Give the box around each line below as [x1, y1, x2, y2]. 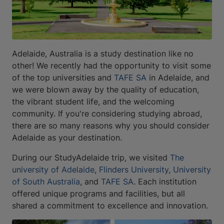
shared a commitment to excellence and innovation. [12, 200, 208, 211]
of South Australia [12, 176, 80, 187]
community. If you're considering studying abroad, [12, 108, 202, 119]
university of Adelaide [12, 164, 94, 175]
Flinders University [99, 164, 168, 175]
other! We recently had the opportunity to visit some [12, 60, 211, 71]
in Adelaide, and [146, 72, 209, 83]
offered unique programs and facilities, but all [12, 188, 185, 199]
